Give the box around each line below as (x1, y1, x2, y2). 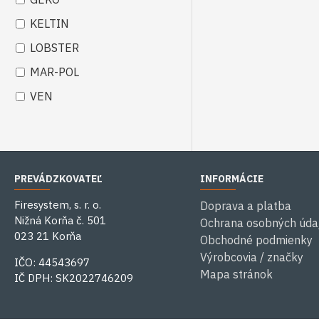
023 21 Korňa (14, 229, 81, 243)
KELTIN (30, 16, 69, 31)
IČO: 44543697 (14, 256, 90, 269)
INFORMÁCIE (199, 172, 263, 185)
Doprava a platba (199, 199, 291, 213)
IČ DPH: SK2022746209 (14, 271, 133, 285)
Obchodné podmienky (199, 233, 313, 247)
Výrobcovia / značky (199, 250, 303, 264)
